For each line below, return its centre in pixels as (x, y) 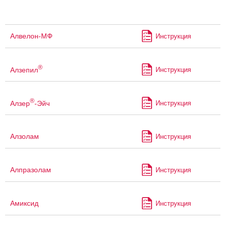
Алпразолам (31, 170)
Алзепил (24, 70)
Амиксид (24, 203)
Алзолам (25, 137)
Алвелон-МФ (31, 36)
